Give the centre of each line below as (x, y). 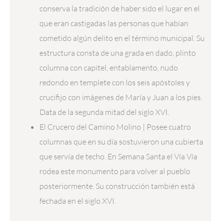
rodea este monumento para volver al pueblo (115, 171)
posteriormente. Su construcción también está (117, 186)
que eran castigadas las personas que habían (114, 23)
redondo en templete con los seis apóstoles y (115, 83)
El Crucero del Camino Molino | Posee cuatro (115, 127)
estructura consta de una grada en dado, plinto (118, 53)
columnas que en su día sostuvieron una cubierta (122, 142)
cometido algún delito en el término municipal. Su (122, 38)
